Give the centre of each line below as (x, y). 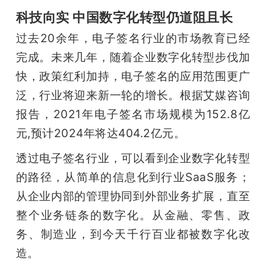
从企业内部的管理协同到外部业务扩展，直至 (133, 196)
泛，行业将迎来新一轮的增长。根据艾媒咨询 (133, 95)
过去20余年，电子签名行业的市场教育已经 (133, 38)
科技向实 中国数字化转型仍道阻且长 (124, 17)
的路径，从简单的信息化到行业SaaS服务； (133, 177)
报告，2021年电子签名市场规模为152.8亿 (133, 114)
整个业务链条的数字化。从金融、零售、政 (133, 215)
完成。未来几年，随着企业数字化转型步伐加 (133, 57)
